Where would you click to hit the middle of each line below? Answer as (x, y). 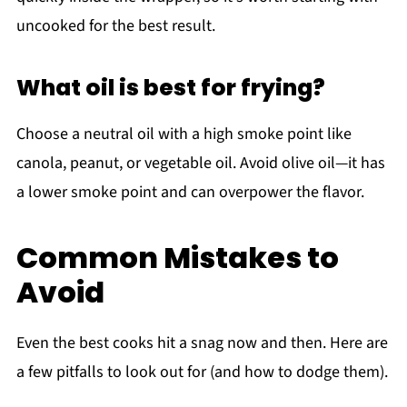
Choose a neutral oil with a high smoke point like (184, 134)
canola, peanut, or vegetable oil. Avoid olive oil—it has (200, 163)
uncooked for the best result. (115, 25)
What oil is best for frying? (170, 87)
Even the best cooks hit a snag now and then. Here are (202, 342)
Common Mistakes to (177, 257)
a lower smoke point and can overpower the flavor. (190, 192)
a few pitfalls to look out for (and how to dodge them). (202, 372)
